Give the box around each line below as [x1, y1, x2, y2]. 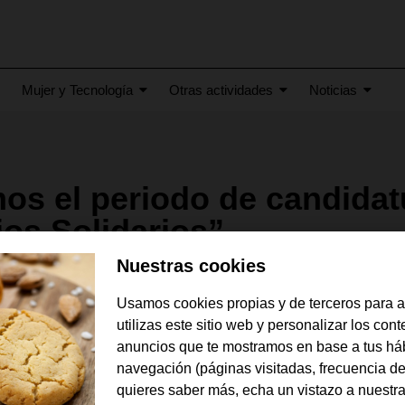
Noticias [309, 82, 357, 98]
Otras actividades [169, 82, 273, 98]
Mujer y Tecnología [22, 82, 133, 98]
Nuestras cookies [117, 256, 266, 277]
